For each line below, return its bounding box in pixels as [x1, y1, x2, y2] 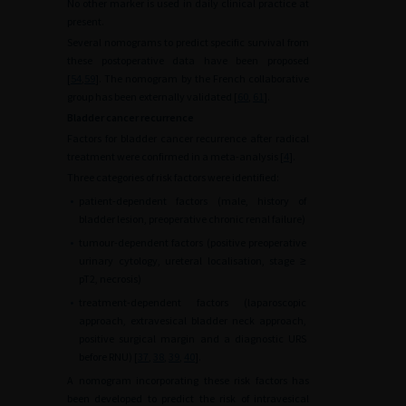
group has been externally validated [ [67, 90, 237, 103]
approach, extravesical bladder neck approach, [79, 314, 306, 327]
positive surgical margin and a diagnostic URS [79, 332, 306, 345]
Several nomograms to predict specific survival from [67, 35, 309, 49]
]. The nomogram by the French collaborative [95, 72, 309, 85]
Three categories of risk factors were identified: [67, 170, 279, 184]
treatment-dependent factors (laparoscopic [79, 295, 306, 309]
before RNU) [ [79, 350, 138, 363]
